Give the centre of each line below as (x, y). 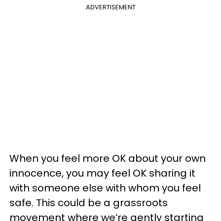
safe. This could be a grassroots (89, 203)
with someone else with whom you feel (105, 188)
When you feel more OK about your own (108, 158)
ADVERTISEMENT (110, 7)
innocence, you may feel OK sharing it (102, 173)
